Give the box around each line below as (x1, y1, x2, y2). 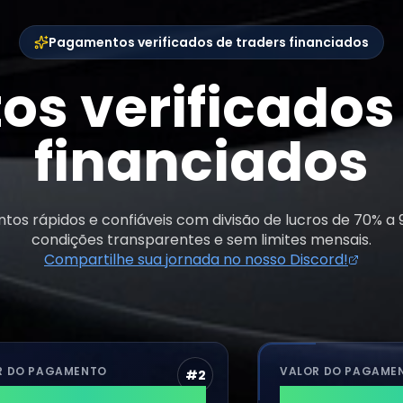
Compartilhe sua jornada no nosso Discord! (44, 248, 348, 270)
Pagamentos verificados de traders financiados (49, 32, 369, 51)
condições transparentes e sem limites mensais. (31, 228, 372, 250)
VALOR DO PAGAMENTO (230, 363, 374, 379)
